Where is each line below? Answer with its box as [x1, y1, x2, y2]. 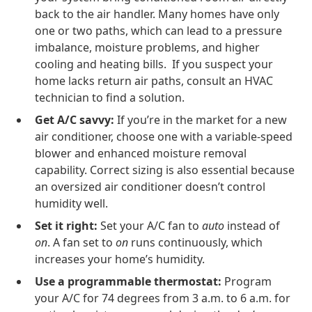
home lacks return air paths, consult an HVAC [35, 73, 274, 88]
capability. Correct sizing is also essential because [35, 162, 295, 178]
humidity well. [35, 196, 109, 211]
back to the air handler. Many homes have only [35, 6, 280, 22]
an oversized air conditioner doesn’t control [35, 179, 266, 194]
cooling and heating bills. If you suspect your [35, 56, 274, 72]
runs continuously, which [128, 235, 263, 250]
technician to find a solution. [35, 90, 185, 105]
